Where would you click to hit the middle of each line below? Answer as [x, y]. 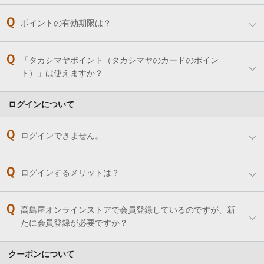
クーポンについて [41, 254]
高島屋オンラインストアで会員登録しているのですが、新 [128, 210]
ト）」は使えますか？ [62, 73]
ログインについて [41, 105]
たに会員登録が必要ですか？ [74, 223]
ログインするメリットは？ [70, 173]
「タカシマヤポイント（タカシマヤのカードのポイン [120, 60]
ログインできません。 [62, 136]
